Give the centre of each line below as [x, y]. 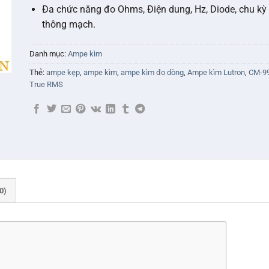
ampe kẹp [63, 72]
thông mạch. [68, 24]
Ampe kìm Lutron [216, 72]
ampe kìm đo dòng [152, 72]
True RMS [46, 84]
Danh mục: [49, 53]
